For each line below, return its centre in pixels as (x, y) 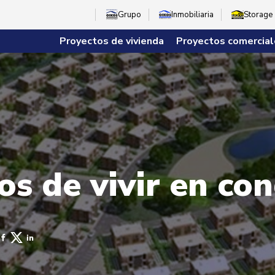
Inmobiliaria (193, 15)
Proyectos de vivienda (112, 41)
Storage (258, 15)
